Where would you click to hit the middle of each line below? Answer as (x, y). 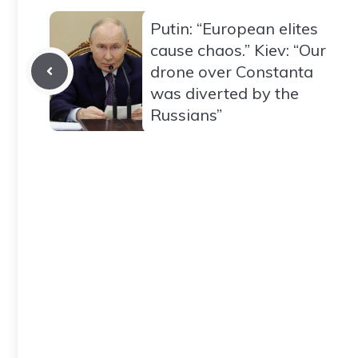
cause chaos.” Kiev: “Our (238, 50)
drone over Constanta (232, 71)
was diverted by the (225, 93)
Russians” (186, 114)
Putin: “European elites (234, 28)
